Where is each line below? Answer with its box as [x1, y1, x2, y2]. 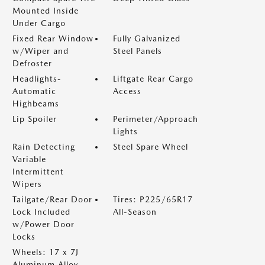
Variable [12, 154, 46, 164]
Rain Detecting [12, 142, 75, 151]
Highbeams [12, 99, 59, 108]
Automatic [12, 86, 56, 96]
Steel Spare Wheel [113, 142, 188, 151]
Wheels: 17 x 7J [12, 247, 79, 257]
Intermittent [12, 167, 64, 176]
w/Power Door [12, 219, 75, 229]
